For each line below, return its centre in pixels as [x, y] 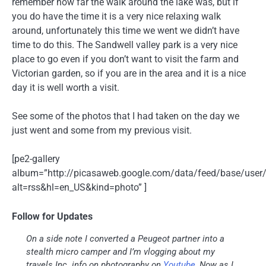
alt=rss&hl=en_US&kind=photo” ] [79, 188]
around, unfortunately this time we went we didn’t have [126, 31]
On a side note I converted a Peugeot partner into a [125, 239]
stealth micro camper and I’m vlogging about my [121, 252]
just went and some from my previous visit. [102, 131]
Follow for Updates [52, 216]
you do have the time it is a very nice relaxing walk [116, 17]
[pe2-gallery [36, 159]
